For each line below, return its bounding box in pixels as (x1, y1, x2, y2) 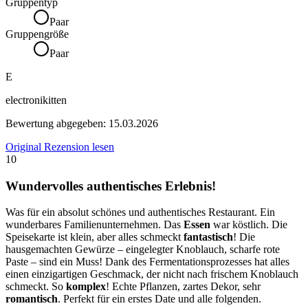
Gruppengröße (5, 27, 69, 40)
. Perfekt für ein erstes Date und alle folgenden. (58, 293, 261, 305)
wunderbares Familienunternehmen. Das (5, 219, 184, 231)
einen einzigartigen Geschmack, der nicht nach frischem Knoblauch (5, 268, 298, 280)
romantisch (5, 293, 58, 305)
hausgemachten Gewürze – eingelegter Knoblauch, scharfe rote (5, 243, 280, 256)
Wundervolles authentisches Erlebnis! (5, 178, 216, 193)
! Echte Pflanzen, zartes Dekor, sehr (106, 280, 261, 293)
